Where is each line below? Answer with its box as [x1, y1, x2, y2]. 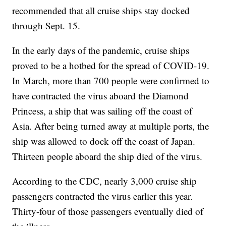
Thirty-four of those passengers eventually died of [12, 205, 204, 218]
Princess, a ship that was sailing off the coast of [12, 104, 193, 118]
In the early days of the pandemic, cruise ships [12, 44, 190, 57]
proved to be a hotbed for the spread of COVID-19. [12, 59, 210, 72]
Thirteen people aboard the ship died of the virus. [12, 150, 203, 163]
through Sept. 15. [12, 19, 81, 32]
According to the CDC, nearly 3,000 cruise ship [12, 175, 197, 188]
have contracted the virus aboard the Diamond [12, 89, 189, 102]
